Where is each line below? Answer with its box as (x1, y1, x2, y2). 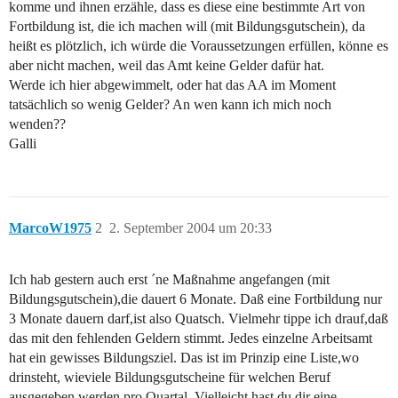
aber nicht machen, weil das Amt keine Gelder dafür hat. (9, 58, 324, 74)
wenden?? (9, 116, 66, 132)
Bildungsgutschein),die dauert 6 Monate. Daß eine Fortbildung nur (9, 291, 382, 307)
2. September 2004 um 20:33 (109, 220, 272, 236)
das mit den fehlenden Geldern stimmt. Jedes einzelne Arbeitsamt (9, 330, 372, 346)
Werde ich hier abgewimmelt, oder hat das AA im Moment (9, 77, 336, 93)
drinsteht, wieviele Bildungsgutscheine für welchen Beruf (9, 370, 330, 386)
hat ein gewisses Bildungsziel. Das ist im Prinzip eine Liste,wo (9, 350, 359, 366)
